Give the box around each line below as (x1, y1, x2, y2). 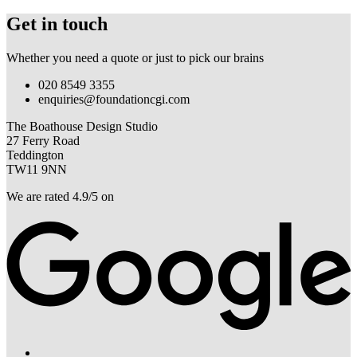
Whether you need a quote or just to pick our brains (6, 50, 264, 65)
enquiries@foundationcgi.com (38, 92, 190, 106)
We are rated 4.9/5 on (6, 189, 114, 203)
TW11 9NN (6, 162, 67, 176)
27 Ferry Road (6, 133, 80, 147)
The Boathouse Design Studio (6, 119, 158, 133)
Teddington (6, 147, 64, 162)
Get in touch (6, 13, 108, 34)
